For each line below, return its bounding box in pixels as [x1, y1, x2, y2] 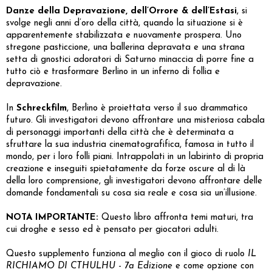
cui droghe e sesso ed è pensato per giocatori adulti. [6, 225, 219, 234]
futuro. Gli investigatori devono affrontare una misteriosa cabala [6, 115, 265, 125]
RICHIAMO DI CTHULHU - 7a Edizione [6, 261, 172, 271]
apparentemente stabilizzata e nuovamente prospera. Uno [6, 30, 242, 40]
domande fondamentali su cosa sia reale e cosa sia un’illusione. [6, 188, 257, 198]
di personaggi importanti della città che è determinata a [6, 127, 234, 137]
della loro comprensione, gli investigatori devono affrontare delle [6, 176, 262, 186]
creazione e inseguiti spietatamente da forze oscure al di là [6, 164, 245, 174]
